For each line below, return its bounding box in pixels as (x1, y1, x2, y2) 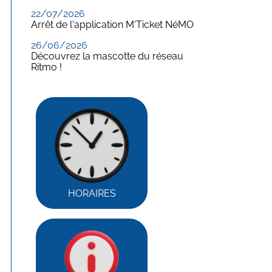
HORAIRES (67, 188, 116, 199)
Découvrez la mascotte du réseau (31, 50, 183, 62)
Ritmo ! (31, 61, 62, 73)
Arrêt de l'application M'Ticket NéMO (31, 19, 194, 30)
